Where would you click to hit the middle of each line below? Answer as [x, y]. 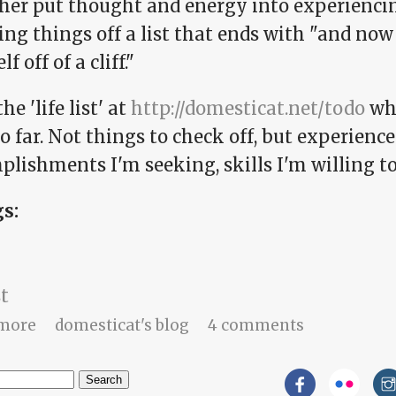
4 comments [255, 326]
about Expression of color [134, 325]
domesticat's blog [122, 326]
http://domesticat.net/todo [248, 109]
